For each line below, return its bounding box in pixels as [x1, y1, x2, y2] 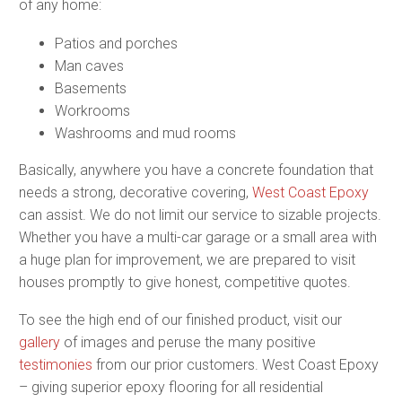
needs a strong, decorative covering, [19, 183, 252, 201]
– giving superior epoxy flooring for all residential [19, 379, 323, 397]
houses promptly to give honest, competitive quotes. [19, 273, 351, 291]
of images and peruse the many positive [60, 334, 316, 352]
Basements [55, 79, 127, 97]
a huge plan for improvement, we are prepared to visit [19, 250, 355, 268]
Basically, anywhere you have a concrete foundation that [19, 161, 373, 179]
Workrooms [55, 101, 130, 119]
